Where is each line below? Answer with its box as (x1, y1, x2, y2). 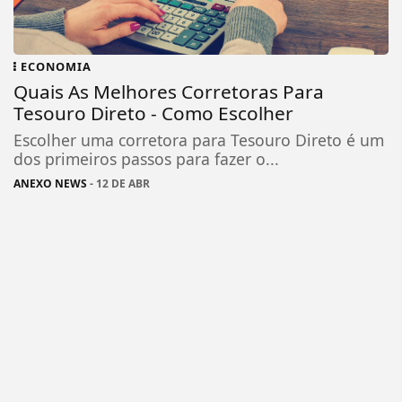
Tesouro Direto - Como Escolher (13, 100, 294, 127)
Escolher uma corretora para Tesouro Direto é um (13, 129, 385, 152)
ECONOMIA (17, 58, 92, 75)
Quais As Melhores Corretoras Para (13, 79, 325, 105)
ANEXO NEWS (13, 176, 88, 192)
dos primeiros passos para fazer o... (13, 148, 280, 170)
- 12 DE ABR (87, 176, 151, 192)
